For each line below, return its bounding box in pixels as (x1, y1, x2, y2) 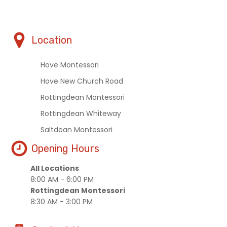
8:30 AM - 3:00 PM (30, 197, 93, 207)
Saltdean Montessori (41, 125, 112, 135)
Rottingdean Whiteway (41, 108, 121, 119)
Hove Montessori (41, 60, 99, 70)
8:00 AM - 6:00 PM (30, 174, 94, 185)
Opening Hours (31, 142, 99, 155)
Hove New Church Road (41, 76, 123, 87)
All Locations (30, 163, 79, 174)
